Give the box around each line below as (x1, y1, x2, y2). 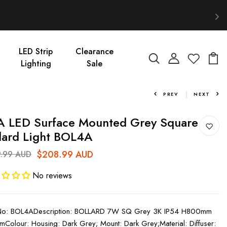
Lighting (20, 57, 51, 69)
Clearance (75, 45, 113, 57)
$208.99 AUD (36, 147, 93, 161)
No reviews (32, 169, 72, 181)
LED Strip (19, 45, 53, 57)
